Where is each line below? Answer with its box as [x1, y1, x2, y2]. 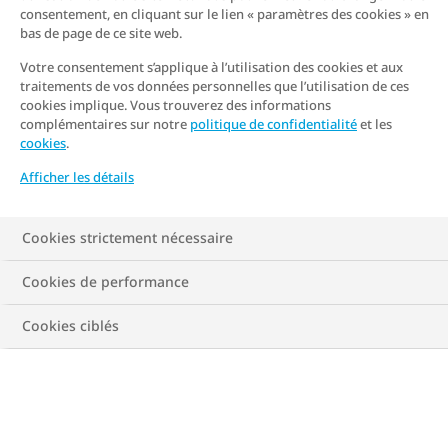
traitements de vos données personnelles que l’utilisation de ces [20, 76, 409, 96]
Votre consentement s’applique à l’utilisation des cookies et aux [20, 57, 403, 77]
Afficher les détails [20, 167, 134, 187]
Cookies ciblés [22, 315, 119, 336]
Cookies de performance [22, 271, 189, 292]
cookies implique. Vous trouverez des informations [20, 95, 331, 115]
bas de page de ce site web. [20, 23, 182, 43]
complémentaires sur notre [20, 114, 190, 134]
